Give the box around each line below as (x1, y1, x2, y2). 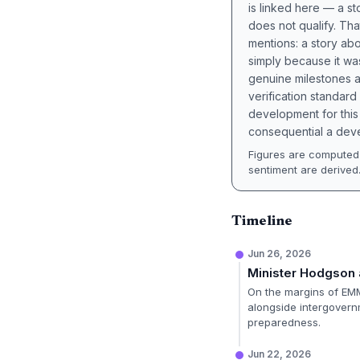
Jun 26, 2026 (247, 247, 311, 260)
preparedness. (247, 316, 321, 329)
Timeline (231, 215, 292, 229)
